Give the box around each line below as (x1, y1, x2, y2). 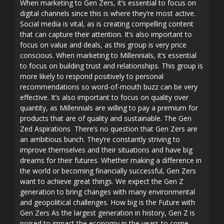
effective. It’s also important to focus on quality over (20, 92, 188, 102)
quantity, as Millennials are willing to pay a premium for (20, 103, 198, 112)
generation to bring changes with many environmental (20, 187, 195, 196)
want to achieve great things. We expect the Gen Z (20, 176, 183, 186)
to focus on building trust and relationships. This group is (20, 61, 203, 70)
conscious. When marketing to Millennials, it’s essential (20, 50, 196, 60)
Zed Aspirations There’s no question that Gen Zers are (20, 124, 197, 133)
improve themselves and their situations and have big (20, 145, 192, 154)
